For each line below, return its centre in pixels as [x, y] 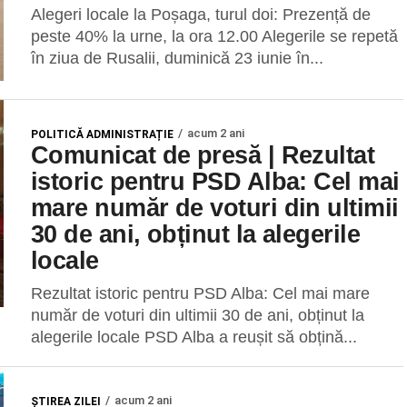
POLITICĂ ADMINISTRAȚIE [102, 134]
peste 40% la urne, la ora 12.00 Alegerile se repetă [214, 36]
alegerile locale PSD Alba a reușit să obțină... [194, 337]
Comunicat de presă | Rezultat [203, 155]
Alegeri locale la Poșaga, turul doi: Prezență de [201, 15]
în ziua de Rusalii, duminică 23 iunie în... [177, 58]
